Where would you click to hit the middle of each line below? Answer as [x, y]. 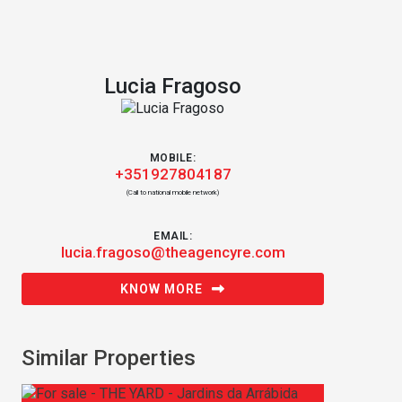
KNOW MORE [162, 289]
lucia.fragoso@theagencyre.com [173, 252]
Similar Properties [109, 358]
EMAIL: [173, 236]
